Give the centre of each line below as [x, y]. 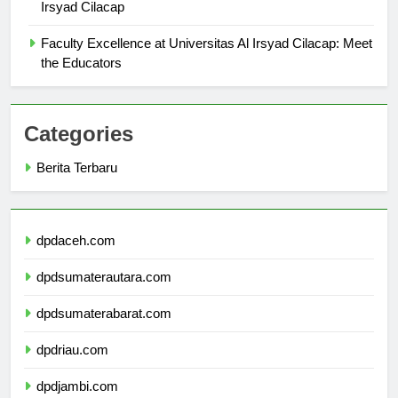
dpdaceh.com [76, 256]
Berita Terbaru [77, 183]
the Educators [81, 78]
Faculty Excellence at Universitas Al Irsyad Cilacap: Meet [207, 59]
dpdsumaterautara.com [104, 292]
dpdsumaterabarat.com [104, 329]
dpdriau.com [72, 365]
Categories [79, 149]
